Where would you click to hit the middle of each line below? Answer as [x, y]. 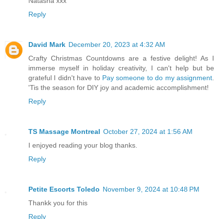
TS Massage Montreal [64, 132]
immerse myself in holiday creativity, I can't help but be [121, 68]
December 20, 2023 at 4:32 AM [117, 45]
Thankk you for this [58, 203]
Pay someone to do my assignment [157, 78]
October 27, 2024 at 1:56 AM [148, 132]
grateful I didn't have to [65, 78]
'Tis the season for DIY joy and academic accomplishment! [119, 88]
